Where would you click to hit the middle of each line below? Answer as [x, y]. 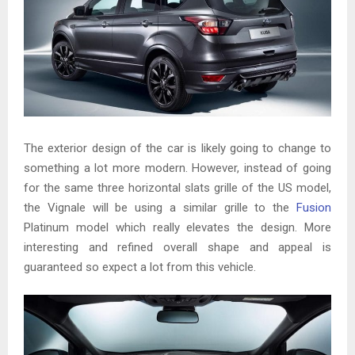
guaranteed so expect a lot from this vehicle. [140, 267]
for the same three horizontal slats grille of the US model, [177, 188]
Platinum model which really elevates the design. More [177, 228]
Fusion [314, 208]
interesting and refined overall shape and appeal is [177, 248]
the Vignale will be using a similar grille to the [160, 208]
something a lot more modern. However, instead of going [177, 168]
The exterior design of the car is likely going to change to [177, 149]
